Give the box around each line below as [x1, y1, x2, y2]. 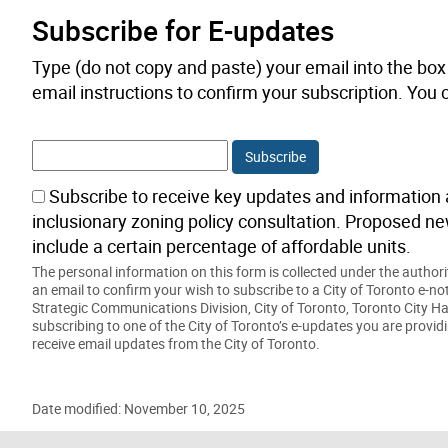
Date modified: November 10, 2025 [32, 399, 245, 419]
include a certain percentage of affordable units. [32, 234, 411, 259]
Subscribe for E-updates [32, 11, 334, 50]
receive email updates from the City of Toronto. [32, 334, 320, 354]
